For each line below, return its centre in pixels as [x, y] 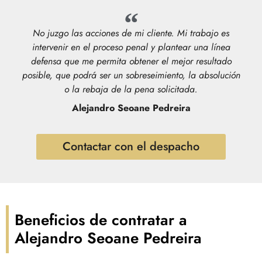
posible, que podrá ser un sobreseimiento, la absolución [131, 75]
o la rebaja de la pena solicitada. [131, 89]
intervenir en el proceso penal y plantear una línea [131, 47]
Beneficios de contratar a [101, 220]
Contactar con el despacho [131, 146]
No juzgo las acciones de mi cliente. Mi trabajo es [131, 33]
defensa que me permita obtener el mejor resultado [131, 61]
